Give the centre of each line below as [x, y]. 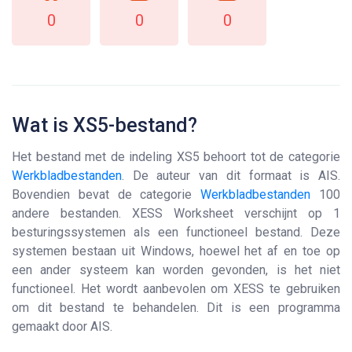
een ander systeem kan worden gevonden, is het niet [176, 270]
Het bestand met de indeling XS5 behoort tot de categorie [176, 157]
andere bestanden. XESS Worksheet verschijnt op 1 [176, 213]
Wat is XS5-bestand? [104, 125]
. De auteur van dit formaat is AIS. [231, 176]
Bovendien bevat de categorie [106, 194]
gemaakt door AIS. [62, 326]
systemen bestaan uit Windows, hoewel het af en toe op [176, 251]
